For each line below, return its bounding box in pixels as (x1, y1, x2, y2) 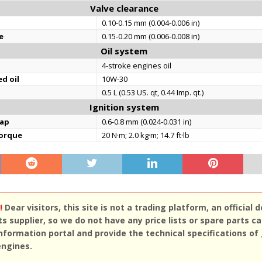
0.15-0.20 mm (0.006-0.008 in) (102, 31, 200, 42)
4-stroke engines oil (102, 60, 172, 71)
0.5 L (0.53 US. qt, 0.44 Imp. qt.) (102, 87, 204, 98)
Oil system (101, 45, 148, 57)
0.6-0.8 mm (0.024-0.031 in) (102, 116, 192, 127)
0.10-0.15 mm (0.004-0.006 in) (102, 18, 200, 28)
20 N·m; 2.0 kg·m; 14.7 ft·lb (102, 130, 190, 140)
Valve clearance (89, 2, 158, 14)
